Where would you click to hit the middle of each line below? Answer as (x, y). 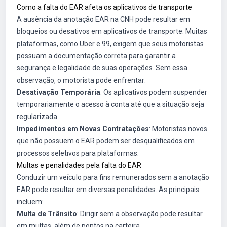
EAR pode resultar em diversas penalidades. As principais (108, 190)
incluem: (30, 202)
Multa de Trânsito (47, 214)
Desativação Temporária (59, 92)
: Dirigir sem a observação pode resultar (140, 214)
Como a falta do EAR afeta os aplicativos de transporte (104, 7)
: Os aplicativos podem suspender (154, 92)
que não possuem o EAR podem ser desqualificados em (106, 141)
